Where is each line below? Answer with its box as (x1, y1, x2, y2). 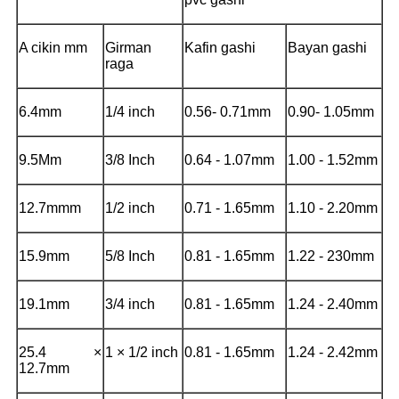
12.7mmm (19, 199, 81, 216)
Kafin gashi (184, 39, 256, 55)
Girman (105, 39, 151, 55)
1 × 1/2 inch (105, 344, 178, 360)
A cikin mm (19, 39, 87, 55)
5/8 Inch (105, 248, 155, 264)
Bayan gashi (288, 39, 367, 55)
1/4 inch (105, 103, 155, 119)
